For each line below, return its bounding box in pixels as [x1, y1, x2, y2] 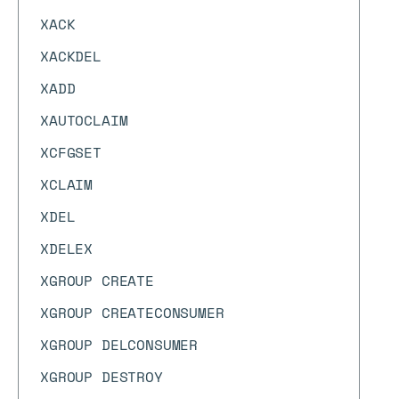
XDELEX [40, 238, 94, 259]
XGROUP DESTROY [40, 366, 163, 387]
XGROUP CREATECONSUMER [40, 302, 224, 323]
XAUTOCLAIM [40, 110, 128, 131]
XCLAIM [40, 174, 94, 195]
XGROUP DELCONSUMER [40, 334, 199, 355]
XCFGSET [40, 142, 102, 163]
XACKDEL [40, 45, 102, 67]
